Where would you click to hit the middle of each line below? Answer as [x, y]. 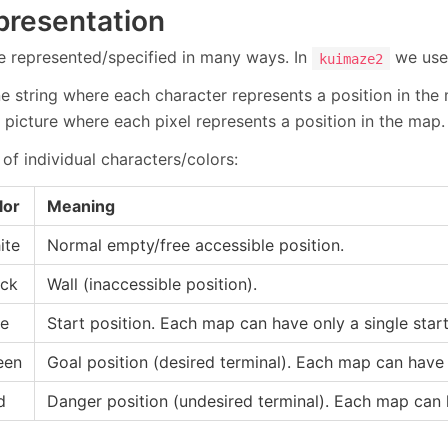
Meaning [81, 206]
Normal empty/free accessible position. [195, 245]
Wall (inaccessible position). [152, 284]
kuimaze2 [351, 58]
